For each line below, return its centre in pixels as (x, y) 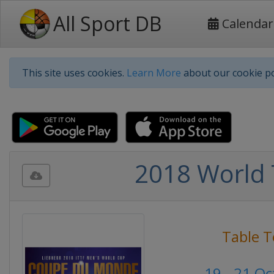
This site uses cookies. (74, 73)
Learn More (154, 73)
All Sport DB (107, 24)
